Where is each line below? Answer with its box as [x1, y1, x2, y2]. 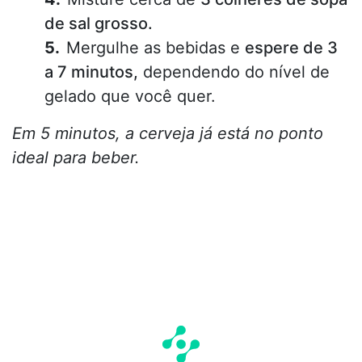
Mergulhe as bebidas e [66, 37, 245, 57]
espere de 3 [245, 37, 338, 57]
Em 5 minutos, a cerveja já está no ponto [12, 123, 323, 143]
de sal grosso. [44, 13, 153, 33]
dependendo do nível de [138, 61, 330, 82]
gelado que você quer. [44, 86, 216, 106]
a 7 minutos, [44, 61, 138, 82]
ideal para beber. [12, 147, 140, 167]
